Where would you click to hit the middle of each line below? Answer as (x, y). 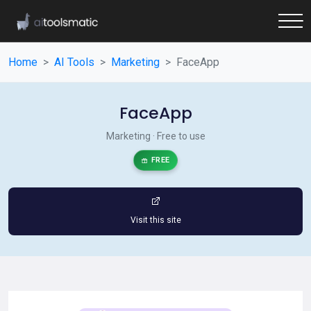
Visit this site (155, 220)
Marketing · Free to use (155, 136)
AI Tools (74, 62)
